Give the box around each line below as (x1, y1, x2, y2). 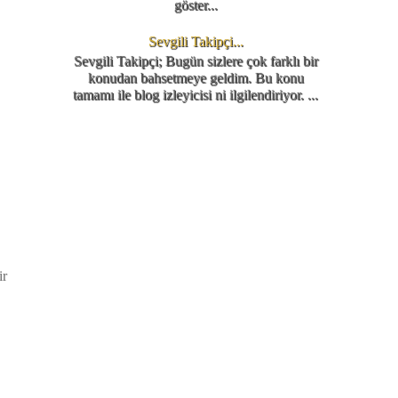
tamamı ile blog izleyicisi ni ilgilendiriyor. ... (73, 87, 318, 103)
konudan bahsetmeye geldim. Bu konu (87, 70, 304, 86)
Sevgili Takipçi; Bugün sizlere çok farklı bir (73, 53, 318, 69)
